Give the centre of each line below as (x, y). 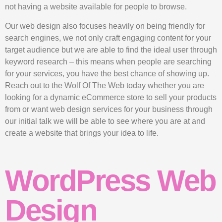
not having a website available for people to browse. (96, 7)
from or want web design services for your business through (109, 109)
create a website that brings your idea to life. (82, 133)
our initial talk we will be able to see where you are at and (105, 121)
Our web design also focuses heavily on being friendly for (105, 26)
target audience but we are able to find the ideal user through (111, 50)
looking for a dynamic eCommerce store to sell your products (111, 97)
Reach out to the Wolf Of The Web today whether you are (105, 85)
